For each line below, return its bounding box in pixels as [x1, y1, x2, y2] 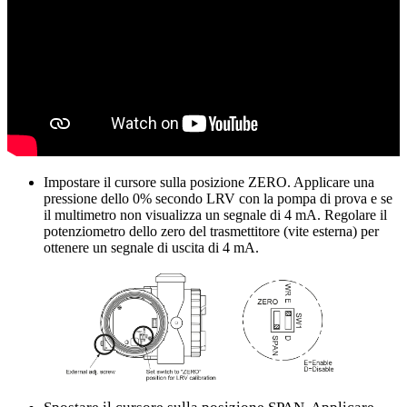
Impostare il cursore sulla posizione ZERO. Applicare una [44, 174, 374, 190]
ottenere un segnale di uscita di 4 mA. [44, 239, 259, 255]
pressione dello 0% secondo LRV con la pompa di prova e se [44, 190, 392, 206]
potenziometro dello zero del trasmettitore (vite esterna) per [44, 223, 379, 239]
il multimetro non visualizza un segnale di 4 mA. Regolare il [44, 206, 387, 223]
